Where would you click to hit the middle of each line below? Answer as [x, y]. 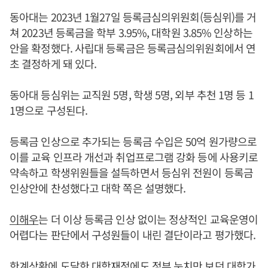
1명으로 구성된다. [48, 110]
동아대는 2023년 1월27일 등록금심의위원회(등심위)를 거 [133, 17]
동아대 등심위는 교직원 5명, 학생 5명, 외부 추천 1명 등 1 [132, 95]
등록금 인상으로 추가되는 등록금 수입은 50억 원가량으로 [133, 141]
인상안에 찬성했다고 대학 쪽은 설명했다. [98, 188]
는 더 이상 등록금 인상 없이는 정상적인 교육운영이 [148, 219]
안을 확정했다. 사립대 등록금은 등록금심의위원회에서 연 [133, 48]
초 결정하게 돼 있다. [53, 63]
